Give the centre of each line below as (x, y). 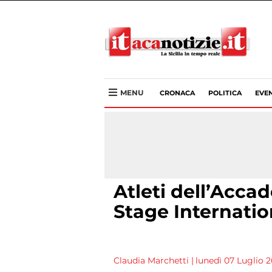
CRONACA (177, 93)
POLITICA (225, 93)
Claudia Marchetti (151, 260)
